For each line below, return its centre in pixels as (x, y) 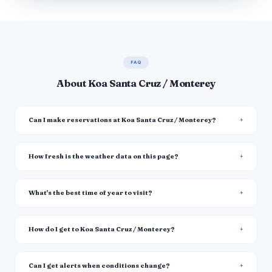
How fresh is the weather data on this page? (104, 157)
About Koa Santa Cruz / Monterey (136, 83)
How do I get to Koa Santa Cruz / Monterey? (102, 229)
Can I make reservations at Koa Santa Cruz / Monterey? (122, 120)
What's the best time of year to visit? (90, 193)
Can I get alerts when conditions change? (99, 266)
